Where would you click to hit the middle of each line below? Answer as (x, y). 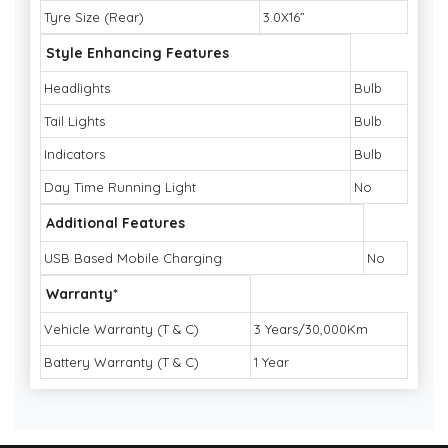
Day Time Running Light (120, 187)
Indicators (74, 154)
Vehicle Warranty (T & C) (121, 329)
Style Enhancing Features (137, 53)
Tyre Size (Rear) (94, 17)
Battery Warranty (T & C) (121, 362)
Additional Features (115, 223)
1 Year (271, 362)
